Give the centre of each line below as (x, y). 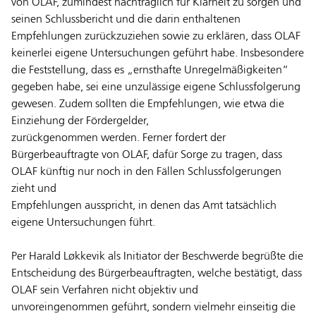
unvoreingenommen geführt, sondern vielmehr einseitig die (153, 308)
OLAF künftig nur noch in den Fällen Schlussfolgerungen (146, 172)
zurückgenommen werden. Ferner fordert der (119, 139)
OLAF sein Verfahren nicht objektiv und (105, 291)
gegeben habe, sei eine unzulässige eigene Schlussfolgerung (156, 88)
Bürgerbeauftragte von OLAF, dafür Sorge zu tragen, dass (147, 156)
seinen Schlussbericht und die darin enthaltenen (126, 20)
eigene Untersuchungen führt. (83, 223)
